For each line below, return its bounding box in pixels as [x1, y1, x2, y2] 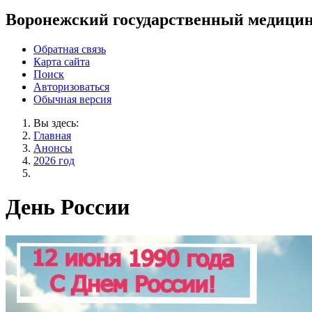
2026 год [33, 154, 75, 166]
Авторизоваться [33, 80, 109, 93]
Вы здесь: [33, 116, 79, 129]
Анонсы [33, 141, 72, 154]
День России [6, 194, 130, 220]
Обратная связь [33, 42, 106, 55]
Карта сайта [33, 55, 90, 68]
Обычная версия [33, 93, 111, 105]
